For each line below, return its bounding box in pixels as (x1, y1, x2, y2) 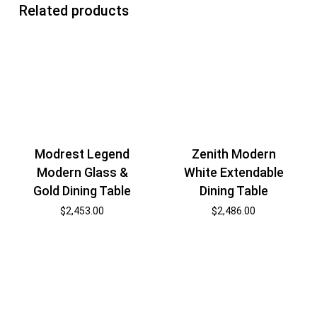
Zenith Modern (191, 146, 276, 162)
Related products (18, 2, 129, 19)
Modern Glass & (36, 165, 128, 180)
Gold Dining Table (33, 183, 132, 199)
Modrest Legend (35, 146, 130, 162)
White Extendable (183, 165, 284, 180)
